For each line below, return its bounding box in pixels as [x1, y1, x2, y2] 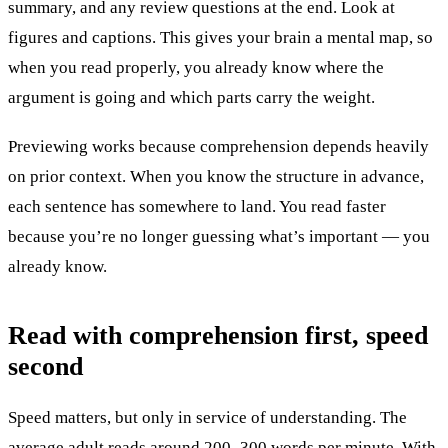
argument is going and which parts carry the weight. [8, 88, 375, 108]
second [8, 352, 83, 382]
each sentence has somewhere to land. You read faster [8, 196, 386, 216]
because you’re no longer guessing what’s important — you [8, 226, 430, 246]
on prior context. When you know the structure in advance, [8, 166, 424, 186]
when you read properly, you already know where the [8, 58, 384, 78]
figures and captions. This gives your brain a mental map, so [8, 28, 433, 48]
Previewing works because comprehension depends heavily [8, 136, 429, 156]
